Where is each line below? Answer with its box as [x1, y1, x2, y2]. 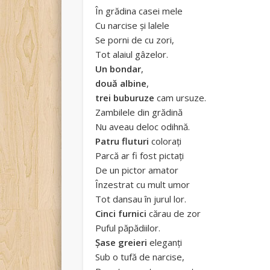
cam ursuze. [154, 92, 207, 104]
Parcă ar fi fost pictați [95, 149, 184, 162]
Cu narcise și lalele [95, 19, 170, 32]
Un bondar [95, 63, 142, 75]
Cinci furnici [95, 207, 147, 220]
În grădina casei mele [95, 5, 183, 17]
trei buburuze [95, 92, 155, 104]
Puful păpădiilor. [95, 222, 161, 234]
